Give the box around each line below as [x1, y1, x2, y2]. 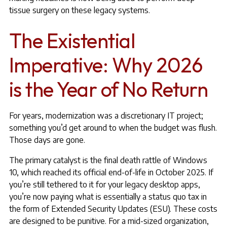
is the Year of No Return [9, 77, 208, 102]
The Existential [9, 28, 135, 53]
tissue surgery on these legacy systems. [9, 5, 150, 15]
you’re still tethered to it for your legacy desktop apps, [9, 179, 200, 190]
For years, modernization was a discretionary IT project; [9, 110, 203, 121]
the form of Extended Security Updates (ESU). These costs [9, 204, 217, 214]
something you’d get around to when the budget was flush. [9, 123, 217, 133]
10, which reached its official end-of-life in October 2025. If [9, 167, 213, 177]
